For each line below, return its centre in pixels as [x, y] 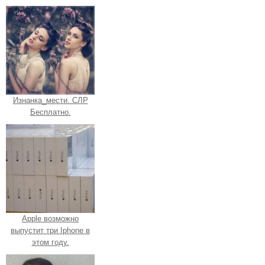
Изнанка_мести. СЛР [50, 101]
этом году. [50, 243]
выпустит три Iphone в [50, 231]
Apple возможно [50, 219]
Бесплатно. [50, 112]
